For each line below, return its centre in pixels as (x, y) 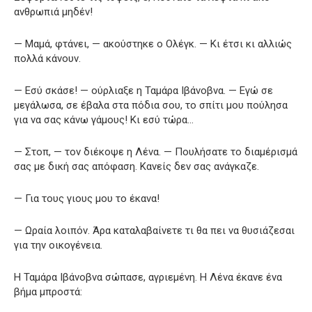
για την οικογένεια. (58, 245)
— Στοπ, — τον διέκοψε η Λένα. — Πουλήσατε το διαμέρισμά (156, 151)
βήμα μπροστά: (48, 291)
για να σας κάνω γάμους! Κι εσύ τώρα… (104, 119)
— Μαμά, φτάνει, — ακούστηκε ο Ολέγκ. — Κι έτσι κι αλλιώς (153, 44)
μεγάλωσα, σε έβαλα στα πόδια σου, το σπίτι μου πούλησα (151, 105)
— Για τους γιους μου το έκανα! (87, 198)
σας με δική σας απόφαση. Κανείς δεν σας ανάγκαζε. (136, 166)
